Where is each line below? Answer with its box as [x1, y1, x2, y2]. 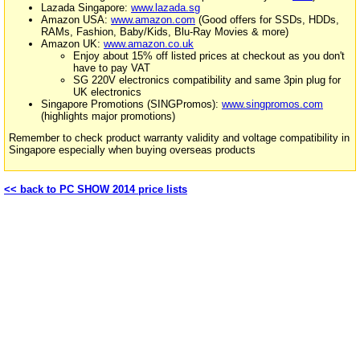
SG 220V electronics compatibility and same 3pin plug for [73, 73, 341, 86]
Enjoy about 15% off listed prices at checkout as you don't [73, 49, 345, 62]
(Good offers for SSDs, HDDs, [195, 13, 339, 26]
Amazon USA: [41, 13, 111, 26]
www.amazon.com [111, 13, 195, 26]
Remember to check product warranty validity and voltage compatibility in [9, 132, 350, 145]
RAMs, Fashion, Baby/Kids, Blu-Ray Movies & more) [41, 25, 288, 38]
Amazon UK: [41, 37, 104, 50]
